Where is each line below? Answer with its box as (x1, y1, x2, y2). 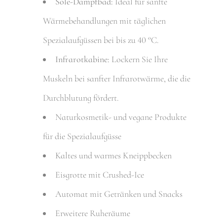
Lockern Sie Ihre (110, 53, 168, 65)
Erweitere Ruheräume (55, 207, 133, 219)
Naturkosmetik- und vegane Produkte (55, 111, 187, 122)
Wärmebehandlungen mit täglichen (43, 15, 166, 26)
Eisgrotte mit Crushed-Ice (55, 169, 145, 180)
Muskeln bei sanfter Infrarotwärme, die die (43, 73, 191, 84)
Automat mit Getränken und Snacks (55, 188, 183, 199)
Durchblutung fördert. (43, 92, 119, 103)
